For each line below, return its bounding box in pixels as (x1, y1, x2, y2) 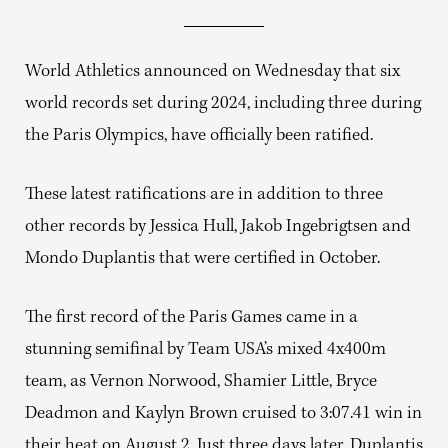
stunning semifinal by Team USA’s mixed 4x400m (25, 341, 386, 360)
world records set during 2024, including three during (25, 95, 421, 114)
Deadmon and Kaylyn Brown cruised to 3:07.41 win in (25, 405, 422, 424)
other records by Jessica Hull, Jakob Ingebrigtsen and (25, 218, 411, 237)
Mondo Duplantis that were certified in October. (25, 250, 380, 269)
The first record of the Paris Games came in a (25, 309, 358, 328)
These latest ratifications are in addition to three (25, 186, 383, 205)
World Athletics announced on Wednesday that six (25, 63, 400, 82)
